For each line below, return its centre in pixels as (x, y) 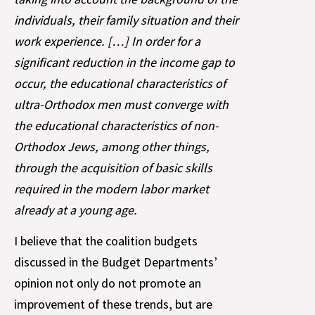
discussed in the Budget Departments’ (116, 262)
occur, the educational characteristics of (120, 83)
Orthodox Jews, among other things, (112, 146)
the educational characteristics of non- (116, 125)
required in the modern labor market (111, 188)
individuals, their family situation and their (126, 20)
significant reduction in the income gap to (124, 62)
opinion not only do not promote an (108, 283)
